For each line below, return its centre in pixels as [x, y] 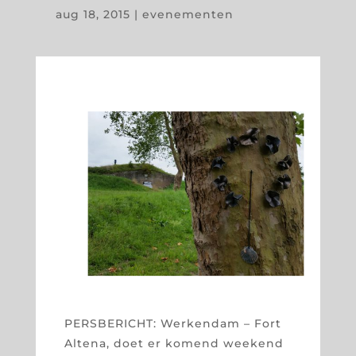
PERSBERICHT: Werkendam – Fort [172, 323]
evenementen [188, 15]
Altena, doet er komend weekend [174, 343]
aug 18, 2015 [93, 15]
